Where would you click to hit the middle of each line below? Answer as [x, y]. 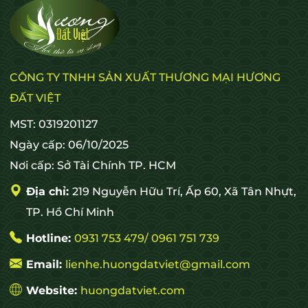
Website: [53, 290]
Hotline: [50, 238]
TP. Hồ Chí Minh [70, 212]
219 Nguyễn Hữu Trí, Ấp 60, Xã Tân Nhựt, [184, 191]
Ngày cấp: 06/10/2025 [69, 144]
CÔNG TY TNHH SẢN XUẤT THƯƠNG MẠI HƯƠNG [145, 77]
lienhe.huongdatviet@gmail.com [158, 264]
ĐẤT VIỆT [35, 98]
